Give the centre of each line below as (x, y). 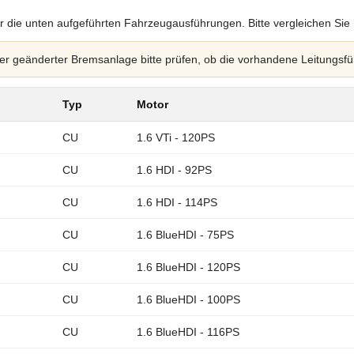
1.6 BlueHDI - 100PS (188, 300)
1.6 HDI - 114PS (177, 203)
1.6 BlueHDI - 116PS (188, 332)
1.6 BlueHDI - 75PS (185, 235)
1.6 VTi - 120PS (176, 138)
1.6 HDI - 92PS (174, 170)
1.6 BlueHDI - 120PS (188, 267)
